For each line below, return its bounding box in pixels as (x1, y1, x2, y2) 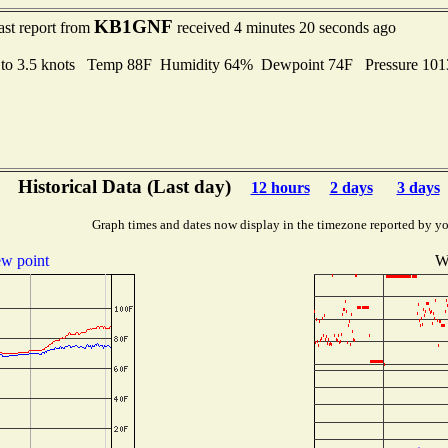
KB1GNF (93, 16, 173, 37)
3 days (396, 179, 440, 196)
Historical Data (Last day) (17, 176, 231, 197)
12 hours (250, 179, 310, 196)
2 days (329, 179, 373, 196)
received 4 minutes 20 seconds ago (172, 19, 396, 36)
